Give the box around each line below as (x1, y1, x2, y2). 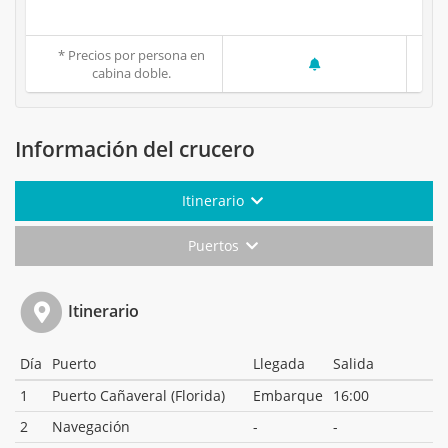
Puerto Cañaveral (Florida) (52, 385, 225, 405)
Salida (333, 353, 374, 373)
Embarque (253, 385, 323, 405)
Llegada (253, 353, 305, 373)
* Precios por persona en (58, 46, 205, 65)
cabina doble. (92, 64, 171, 83)
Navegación (52, 416, 130, 436)
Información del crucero (15, 135, 255, 164)
